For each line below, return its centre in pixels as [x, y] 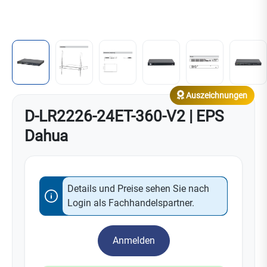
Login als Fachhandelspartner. [131, 203]
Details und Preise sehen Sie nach [138, 188]
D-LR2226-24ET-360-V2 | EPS [124, 116]
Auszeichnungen [216, 95]
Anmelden [133, 240]
